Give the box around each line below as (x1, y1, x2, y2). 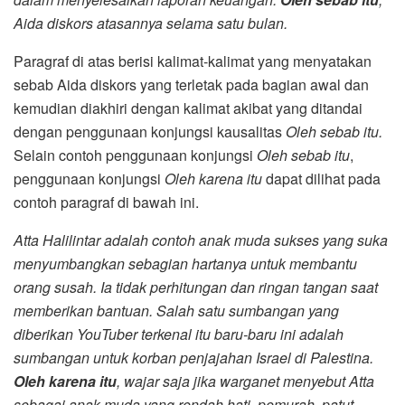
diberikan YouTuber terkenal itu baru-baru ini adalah (14, 323, 344, 344)
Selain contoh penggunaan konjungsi (14, 144, 257, 165)
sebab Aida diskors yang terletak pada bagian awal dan (14, 73, 369, 95)
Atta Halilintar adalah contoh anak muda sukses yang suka (14, 229, 388, 250)
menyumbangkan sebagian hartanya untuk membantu (14, 252, 357, 274)
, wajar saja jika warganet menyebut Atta (117, 370, 374, 391)
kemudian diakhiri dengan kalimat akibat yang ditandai (14, 97, 363, 118)
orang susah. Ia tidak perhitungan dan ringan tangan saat (14, 276, 378, 297)
